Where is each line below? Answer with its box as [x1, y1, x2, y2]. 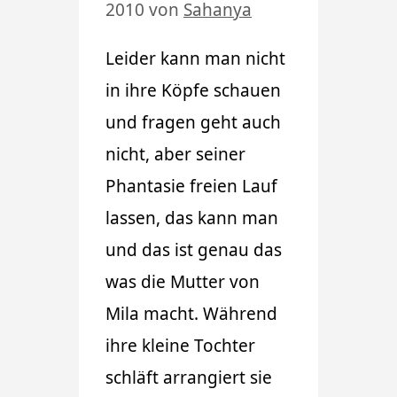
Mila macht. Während [105, 301, 277, 325]
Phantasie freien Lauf [105, 174, 277, 198]
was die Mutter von [105, 269, 260, 293]
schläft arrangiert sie [105, 365, 272, 389]
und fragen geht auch [105, 110, 281, 134]
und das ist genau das [105, 237, 282, 261]
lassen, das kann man [105, 206, 278, 230]
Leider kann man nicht [105, 46, 285, 70]
